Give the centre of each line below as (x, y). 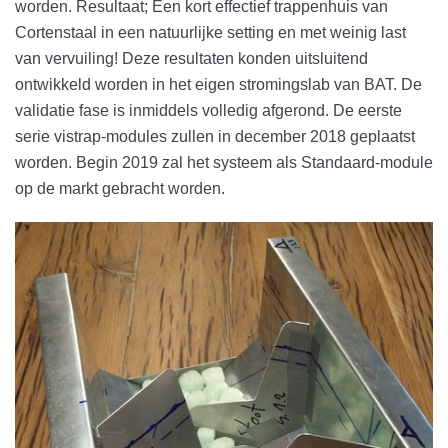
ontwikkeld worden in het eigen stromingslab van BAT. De (218, 84)
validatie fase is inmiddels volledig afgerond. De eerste (208, 110)
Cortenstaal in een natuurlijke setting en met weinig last (210, 32)
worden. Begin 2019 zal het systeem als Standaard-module (224, 162)
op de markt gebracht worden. (122, 188)
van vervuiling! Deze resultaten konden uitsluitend (191, 58)
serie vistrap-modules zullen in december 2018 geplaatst (215, 136)
